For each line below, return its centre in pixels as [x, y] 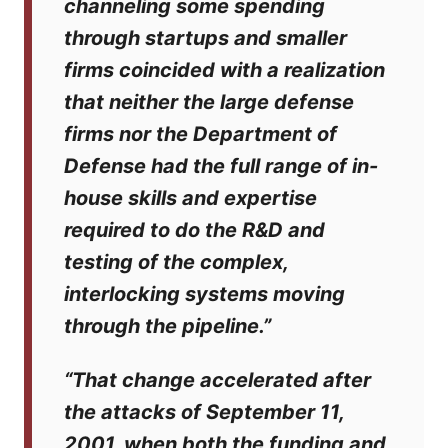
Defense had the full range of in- [221, 166]
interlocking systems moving [204, 294]
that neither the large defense [209, 102]
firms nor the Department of [200, 134]
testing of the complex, [176, 262]
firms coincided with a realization [224, 70]
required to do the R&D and [194, 230]
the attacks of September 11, [204, 412]
